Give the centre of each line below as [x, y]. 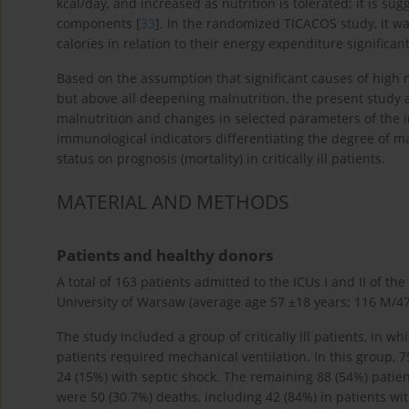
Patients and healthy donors [165, 256]
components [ [99, 24]
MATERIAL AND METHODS [173, 201]
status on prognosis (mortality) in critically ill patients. [221, 159]
